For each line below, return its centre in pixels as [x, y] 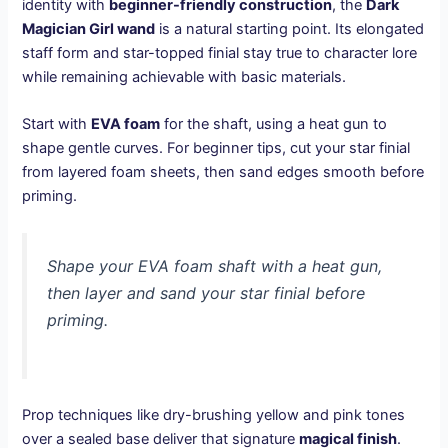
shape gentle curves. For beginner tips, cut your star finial [216, 148]
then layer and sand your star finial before [206, 292]
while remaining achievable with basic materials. [184, 77]
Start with [57, 124]
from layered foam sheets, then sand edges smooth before [223, 172]
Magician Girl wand [89, 29]
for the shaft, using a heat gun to [274, 124]
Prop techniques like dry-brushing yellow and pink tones [214, 415]
